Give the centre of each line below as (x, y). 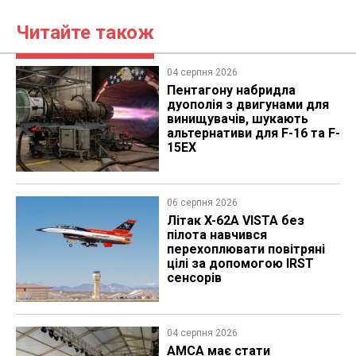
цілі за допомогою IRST (240, 263)
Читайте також (85, 32)
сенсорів (194, 277)
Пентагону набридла (231, 90)
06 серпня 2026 (202, 202)
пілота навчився (217, 234)
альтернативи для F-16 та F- (253, 133)
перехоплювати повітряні (246, 249)
